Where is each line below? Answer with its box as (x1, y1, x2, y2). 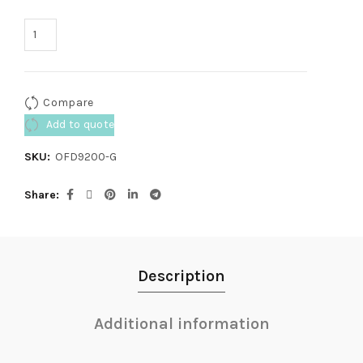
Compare (43, 95, 94, 109)
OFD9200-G (55, 149, 117, 164)
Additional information (93, 314, 270, 333)
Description (138, 266, 225, 285)
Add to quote (43, 117, 115, 131)
